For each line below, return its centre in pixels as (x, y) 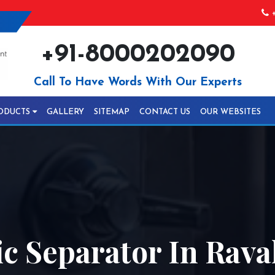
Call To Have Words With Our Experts (137, 83)
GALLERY (65, 112)
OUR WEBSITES (230, 112)
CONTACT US (165, 112)
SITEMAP (112, 112)
